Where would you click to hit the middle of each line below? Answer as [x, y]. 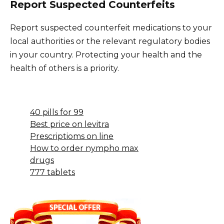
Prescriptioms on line [72, 136]
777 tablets [52, 172]
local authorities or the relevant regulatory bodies [110, 41]
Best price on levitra [69, 124]
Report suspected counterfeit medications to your [111, 28]
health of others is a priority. [64, 68]
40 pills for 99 [57, 112]
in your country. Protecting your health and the [106, 55]
